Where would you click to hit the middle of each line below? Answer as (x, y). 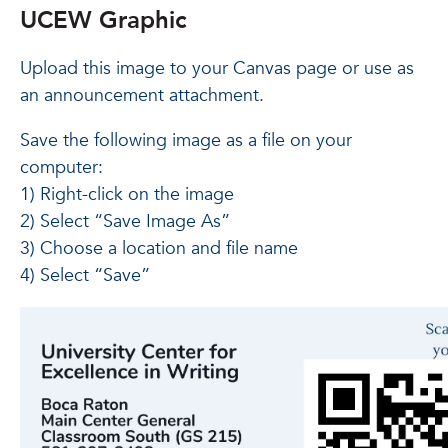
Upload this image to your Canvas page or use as (217, 68)
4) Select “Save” (85, 275)
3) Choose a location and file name (159, 248)
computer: (64, 167)
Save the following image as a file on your (186, 140)
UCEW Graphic (103, 20)
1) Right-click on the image (127, 194)
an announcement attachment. (142, 95)
